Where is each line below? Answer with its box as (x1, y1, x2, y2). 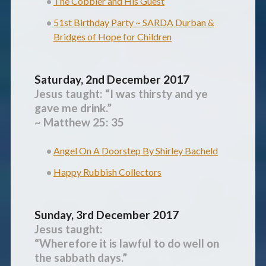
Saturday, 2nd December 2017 (34, 72, 189, 87)
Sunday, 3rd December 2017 (34, 208, 179, 222)
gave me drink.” (34, 101, 112, 115)
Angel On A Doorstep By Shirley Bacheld (53, 145, 218, 157)
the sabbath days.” (34, 251, 127, 265)
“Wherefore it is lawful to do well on (34, 236, 219, 251)
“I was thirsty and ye (104, 87, 208, 101)
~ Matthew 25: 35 (34, 115, 124, 129)
